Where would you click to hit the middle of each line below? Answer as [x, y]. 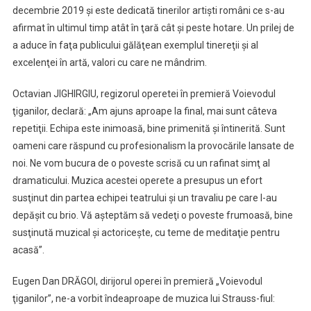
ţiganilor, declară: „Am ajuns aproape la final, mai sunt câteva [144, 111]
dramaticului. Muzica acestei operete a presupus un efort [137, 180]
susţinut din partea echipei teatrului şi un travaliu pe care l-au [144, 198]
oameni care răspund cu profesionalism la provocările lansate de [153, 146]
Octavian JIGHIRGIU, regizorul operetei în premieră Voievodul [144, 94]
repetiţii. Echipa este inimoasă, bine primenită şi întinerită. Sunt [149, 128]
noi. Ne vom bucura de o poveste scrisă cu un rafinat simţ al [141, 163]
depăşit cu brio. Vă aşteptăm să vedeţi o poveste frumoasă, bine [152, 215]
